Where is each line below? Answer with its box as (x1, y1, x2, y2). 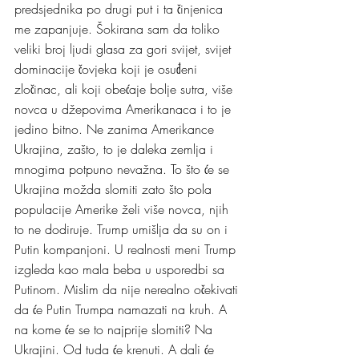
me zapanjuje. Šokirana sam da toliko (14, 20, 224, 38)
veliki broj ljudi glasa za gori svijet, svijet (14, 40, 235, 58)
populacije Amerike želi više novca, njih (14, 200, 232, 219)
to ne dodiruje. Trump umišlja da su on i (14, 220, 232, 239)
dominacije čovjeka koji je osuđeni (14, 60, 201, 79)
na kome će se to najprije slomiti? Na (14, 321, 216, 339)
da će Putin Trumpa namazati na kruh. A (14, 301, 231, 319)
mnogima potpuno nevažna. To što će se (14, 160, 233, 179)
